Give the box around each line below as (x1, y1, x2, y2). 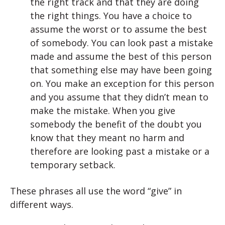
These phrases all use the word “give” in (10, 185, 182, 197)
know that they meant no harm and (30, 132, 184, 144)
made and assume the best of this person (30, 50, 211, 63)
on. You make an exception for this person (30, 77, 214, 90)
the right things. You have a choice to (30, 10, 192, 22)
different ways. (10, 198, 73, 211)
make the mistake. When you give (30, 104, 175, 117)
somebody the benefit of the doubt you (30, 118, 202, 131)
